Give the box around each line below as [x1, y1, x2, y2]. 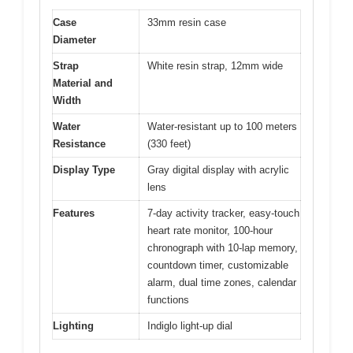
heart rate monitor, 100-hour [147, 225, 273, 236]
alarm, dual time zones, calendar [147, 277, 296, 288]
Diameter [53, 34, 96, 46]
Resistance [53, 138, 106, 150]
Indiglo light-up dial [147, 320, 232, 332]
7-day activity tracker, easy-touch [147, 207, 299, 219]
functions [147, 294, 189, 306]
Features [53, 207, 95, 219]
